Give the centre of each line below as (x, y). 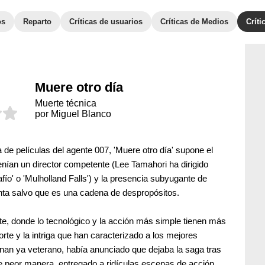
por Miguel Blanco (73, 114)
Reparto (37, 22)
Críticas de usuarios (106, 22)
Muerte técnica (65, 103)
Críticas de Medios (194, 22)
